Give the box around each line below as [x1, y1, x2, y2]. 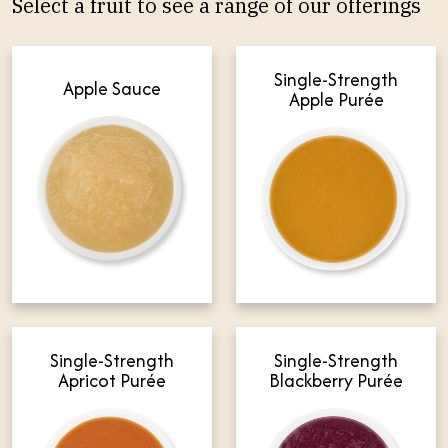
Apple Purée [288, 85, 384, 113]
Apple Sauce [63, 75, 161, 103]
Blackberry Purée [269, 367, 403, 395]
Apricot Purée [58, 367, 166, 395]
